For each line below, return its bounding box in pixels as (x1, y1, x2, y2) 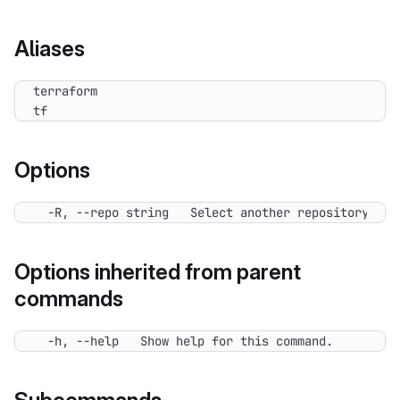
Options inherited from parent (14, 259, 301, 285)
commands (14, 286, 123, 312)
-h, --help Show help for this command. (33, 333, 333, 349)
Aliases (14, 36, 85, 62)
